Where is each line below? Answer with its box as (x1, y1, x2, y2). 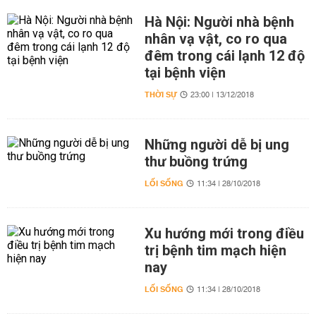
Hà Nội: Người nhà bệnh (144, 13, 294, 30)
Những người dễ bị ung (144, 136, 289, 153)
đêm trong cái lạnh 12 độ (144, 47, 305, 64)
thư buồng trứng (144, 153, 248, 170)
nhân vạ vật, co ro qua (144, 30, 287, 47)
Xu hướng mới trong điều (144, 225, 304, 242)
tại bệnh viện (144, 64, 226, 81)
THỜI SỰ (144, 87, 177, 102)
